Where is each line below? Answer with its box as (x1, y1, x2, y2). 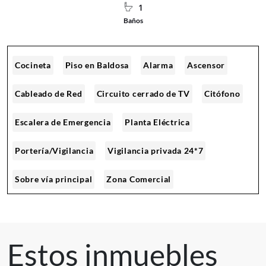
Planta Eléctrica (125, 116, 190, 127)
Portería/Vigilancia (15, 145, 94, 156)
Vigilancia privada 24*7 (107, 145, 204, 156)
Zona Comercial (106, 173, 172, 184)
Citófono (204, 88, 240, 99)
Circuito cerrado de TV (96, 88, 190, 99)
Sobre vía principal (15, 173, 93, 184)
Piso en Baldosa (65, 59, 129, 70)
